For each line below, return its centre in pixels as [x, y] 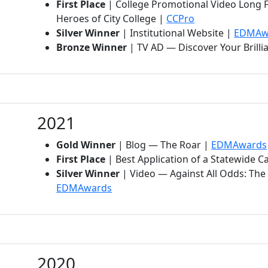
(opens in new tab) [153, 187]
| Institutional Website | [177, 33]
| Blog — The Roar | [164, 144]
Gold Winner [86, 144]
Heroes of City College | [112, 18]
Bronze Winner [92, 47]
